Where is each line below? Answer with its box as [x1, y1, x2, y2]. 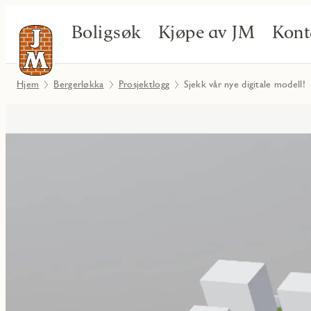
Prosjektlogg [118, 78, 170, 90]
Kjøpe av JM [158, 21, 255, 42]
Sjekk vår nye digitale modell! [184, 78, 305, 90]
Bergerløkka [53, 78, 104, 90]
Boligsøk [72, 21, 142, 42]
